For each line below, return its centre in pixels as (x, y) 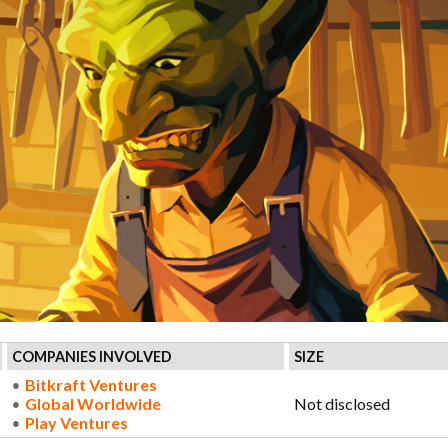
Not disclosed (342, 403)
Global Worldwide (92, 403)
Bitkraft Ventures (90, 384)
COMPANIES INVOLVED (92, 356)
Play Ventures (76, 422)
